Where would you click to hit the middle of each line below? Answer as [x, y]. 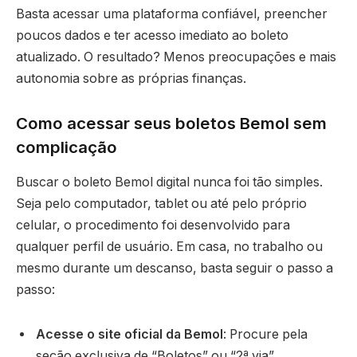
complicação [67, 147]
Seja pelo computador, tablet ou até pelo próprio [161, 204]
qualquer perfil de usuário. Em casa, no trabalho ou [169, 247]
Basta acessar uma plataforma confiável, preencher [172, 14]
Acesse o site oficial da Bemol [129, 334]
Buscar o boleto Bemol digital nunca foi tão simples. [169, 182]
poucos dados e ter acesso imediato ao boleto [152, 36]
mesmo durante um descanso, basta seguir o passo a [175, 269]
